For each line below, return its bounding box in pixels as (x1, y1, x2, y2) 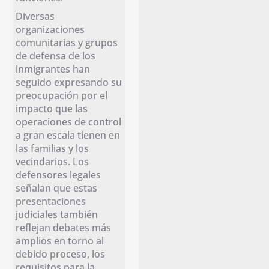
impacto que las (16, 101, 88, 115)
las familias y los (16, 141, 89, 155)
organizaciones (16, 22, 85, 36)
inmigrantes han (16, 61, 91, 76)
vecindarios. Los (16, 154, 89, 168)
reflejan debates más (16, 220, 112, 234)
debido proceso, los (16, 246, 106, 261)
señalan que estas (16, 180, 98, 195)
